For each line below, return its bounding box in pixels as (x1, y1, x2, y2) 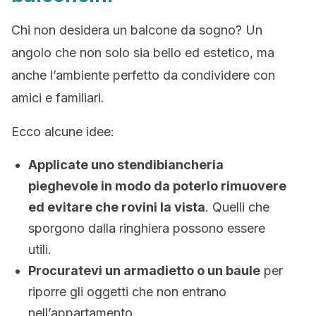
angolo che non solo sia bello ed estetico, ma (11, 45, 274, 60)
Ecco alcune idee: (11, 124, 114, 139)
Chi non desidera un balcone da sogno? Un (11, 23, 262, 37)
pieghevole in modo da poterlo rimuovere (28, 178, 286, 193)
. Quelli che (205, 200, 269, 214)
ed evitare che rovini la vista (28, 200, 205, 214)
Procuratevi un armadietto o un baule (28, 263, 260, 278)
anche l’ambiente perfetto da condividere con (11, 68, 275, 83)
